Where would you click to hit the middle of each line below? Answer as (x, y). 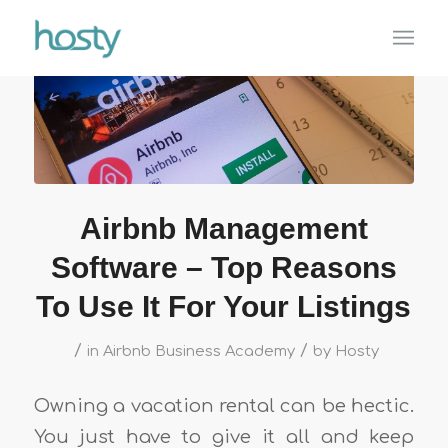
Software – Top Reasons (223, 268)
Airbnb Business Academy (198, 351)
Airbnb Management (223, 229)
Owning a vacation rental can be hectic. (224, 405)
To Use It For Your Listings (224, 307)
